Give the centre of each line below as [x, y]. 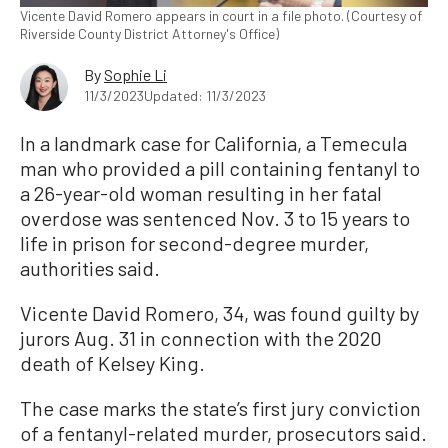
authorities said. [90, 267]
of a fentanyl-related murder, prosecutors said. [223, 432]
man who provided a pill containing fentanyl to [220, 167]
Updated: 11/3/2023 [205, 95]
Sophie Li [135, 74]
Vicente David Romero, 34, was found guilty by [219, 312]
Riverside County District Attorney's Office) [149, 33]
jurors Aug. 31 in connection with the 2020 [201, 337]
